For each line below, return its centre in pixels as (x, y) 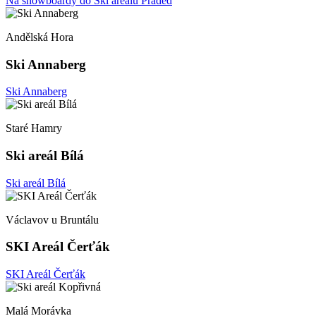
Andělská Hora (39, 37)
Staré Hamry (34, 128)
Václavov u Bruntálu (52, 219)
